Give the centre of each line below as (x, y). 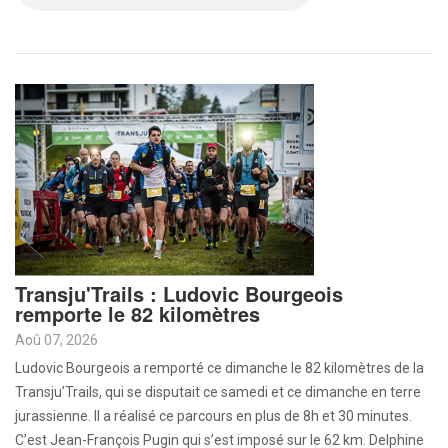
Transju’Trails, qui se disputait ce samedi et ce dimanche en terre (218, 392)
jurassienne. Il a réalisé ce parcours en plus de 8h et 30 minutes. (213, 416)
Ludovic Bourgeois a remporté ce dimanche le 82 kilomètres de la (219, 368)
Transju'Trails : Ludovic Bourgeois (179, 293)
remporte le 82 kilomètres (137, 313)
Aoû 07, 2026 (56, 340)
